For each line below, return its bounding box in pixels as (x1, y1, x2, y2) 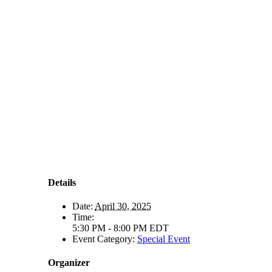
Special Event (137, 234, 190, 245)
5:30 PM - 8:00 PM (72, 223, 149, 234)
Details (48, 177, 76, 188)
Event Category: (72, 234, 135, 245)
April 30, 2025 (95, 201, 151, 212)
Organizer (48, 257, 90, 268)
